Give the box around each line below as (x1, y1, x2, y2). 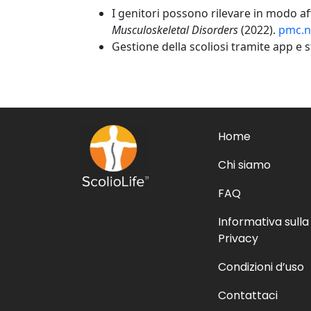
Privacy (218, 230, 258, 247)
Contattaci (218, 287, 278, 304)
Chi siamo (218, 157, 271, 174)
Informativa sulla (218, 214, 309, 230)
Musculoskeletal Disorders (112, 22, 238, 38)
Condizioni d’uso (218, 259, 304, 276)
